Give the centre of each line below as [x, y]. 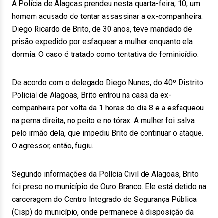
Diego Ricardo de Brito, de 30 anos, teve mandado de [102, 29]
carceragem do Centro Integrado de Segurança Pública [104, 199]
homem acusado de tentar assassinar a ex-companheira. [107, 16]
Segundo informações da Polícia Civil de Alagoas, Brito [105, 174]
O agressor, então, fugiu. [53, 146]
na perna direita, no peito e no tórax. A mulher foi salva [103, 120]
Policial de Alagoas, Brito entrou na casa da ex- [91, 95]
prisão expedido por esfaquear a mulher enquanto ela [102, 42]
